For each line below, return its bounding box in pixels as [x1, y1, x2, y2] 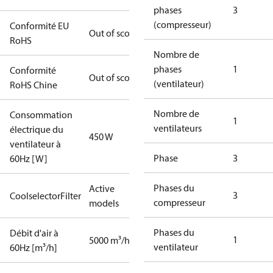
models [89, 197, 119, 209]
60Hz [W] [10, 152, 48, 165]
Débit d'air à [10, 227, 58, 239]
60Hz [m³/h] [10, 241, 57, 253]
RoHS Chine [10, 79, 57, 91]
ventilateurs [154, 122, 202, 134]
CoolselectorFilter [10, 190, 81, 202]
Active [89, 182, 115, 194]
